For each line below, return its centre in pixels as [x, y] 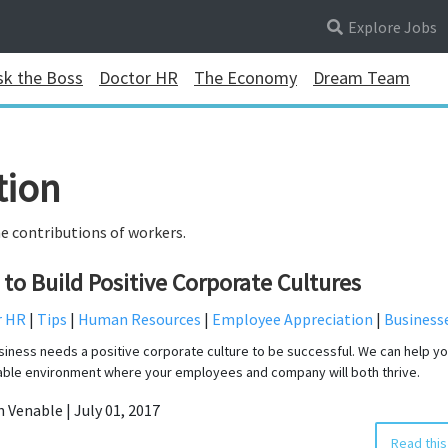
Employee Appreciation [293, 318]
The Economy [245, 78]
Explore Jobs [391, 26]
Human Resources [140, 318]
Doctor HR [138, 78]
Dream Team [361, 78]
